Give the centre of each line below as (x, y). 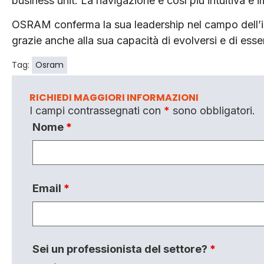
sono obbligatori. (212, 111)
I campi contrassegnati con (97, 111)
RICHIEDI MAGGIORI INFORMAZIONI (114, 98)
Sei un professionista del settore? (121, 249)
